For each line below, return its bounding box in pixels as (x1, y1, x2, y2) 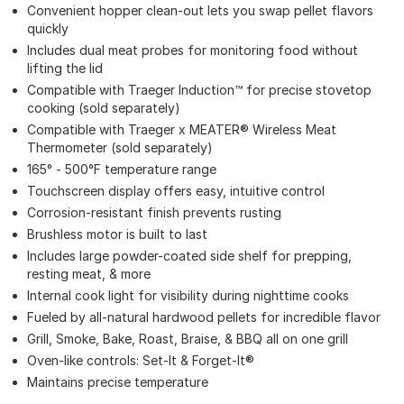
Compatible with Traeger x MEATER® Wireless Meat (27, 121, 336, 137)
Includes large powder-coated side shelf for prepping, (27, 247, 352, 263)
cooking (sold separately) (27, 99, 180, 115)
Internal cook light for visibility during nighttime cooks (27, 287, 349, 303)
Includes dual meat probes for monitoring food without (27, 41, 358, 58)
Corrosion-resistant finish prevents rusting (27, 204, 281, 220)
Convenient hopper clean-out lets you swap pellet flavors (27, 2, 373, 18)
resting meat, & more (27, 265, 151, 281)
